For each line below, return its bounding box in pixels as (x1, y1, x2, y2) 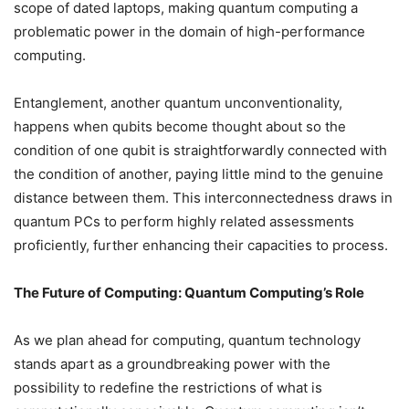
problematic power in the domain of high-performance (14, 23, 365, 41)
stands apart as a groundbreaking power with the (14, 355, 330, 373)
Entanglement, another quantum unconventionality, (14, 94, 342, 112)
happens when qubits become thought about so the (14, 118, 346, 136)
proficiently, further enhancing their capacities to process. (14, 236, 388, 255)
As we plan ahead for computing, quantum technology (14, 331, 361, 350)
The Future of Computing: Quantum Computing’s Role (14, 284, 364, 302)
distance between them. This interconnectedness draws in (14, 189, 393, 207)
